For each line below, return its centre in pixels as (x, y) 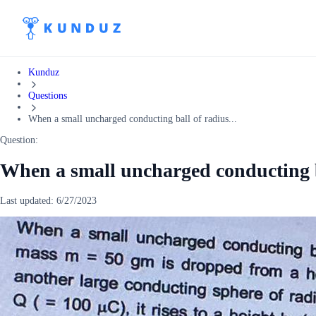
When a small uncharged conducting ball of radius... (133, 119)
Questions (48, 95)
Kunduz (44, 72)
